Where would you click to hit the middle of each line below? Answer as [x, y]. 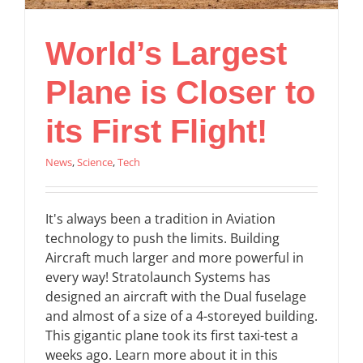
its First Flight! [156, 131]
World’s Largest [166, 53]
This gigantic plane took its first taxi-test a [172, 335]
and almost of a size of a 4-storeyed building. [181, 316]
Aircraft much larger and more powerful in [175, 257]
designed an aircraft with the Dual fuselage [176, 296]
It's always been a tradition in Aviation [160, 218]
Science [95, 162]
